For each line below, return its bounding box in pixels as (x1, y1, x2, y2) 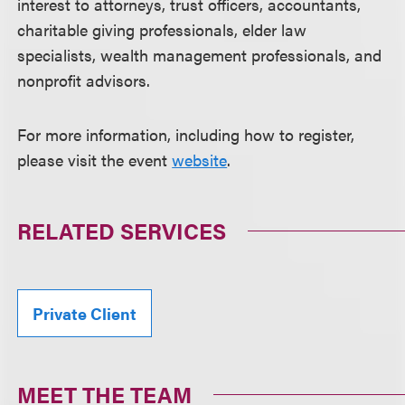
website (172, 148, 228, 171)
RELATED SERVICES (17, 215, 227, 246)
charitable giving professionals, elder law (17, 18, 307, 41)
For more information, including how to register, (17, 123, 355, 146)
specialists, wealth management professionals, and (17, 43, 382, 66)
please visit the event (17, 148, 173, 171)
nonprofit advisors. (17, 69, 151, 91)
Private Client (33, 302, 137, 325)
